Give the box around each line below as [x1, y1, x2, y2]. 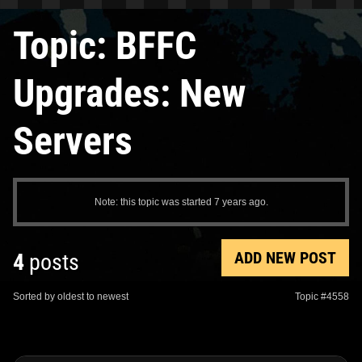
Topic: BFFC [13, 22, 196, 69]
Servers [13, 117, 133, 164]
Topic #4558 [295, 290, 349, 302]
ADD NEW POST [234, 247, 336, 267]
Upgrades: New [13, 69, 246, 116]
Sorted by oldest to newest [13, 290, 128, 302]
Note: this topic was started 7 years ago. [94, 196, 268, 208]
